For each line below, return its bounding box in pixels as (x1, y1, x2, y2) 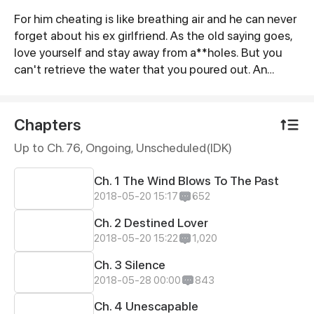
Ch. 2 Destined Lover (94, 214, 209, 230)
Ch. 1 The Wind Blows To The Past (94, 173, 280, 189)
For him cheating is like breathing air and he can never (13, 11, 296, 27)
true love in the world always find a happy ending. (13, 95, 273, 111)
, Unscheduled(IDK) (130, 140, 232, 156)
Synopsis (13, 13, 100, 38)
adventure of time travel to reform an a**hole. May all (13, 78, 296, 94)
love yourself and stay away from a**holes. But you (13, 45, 282, 60)
